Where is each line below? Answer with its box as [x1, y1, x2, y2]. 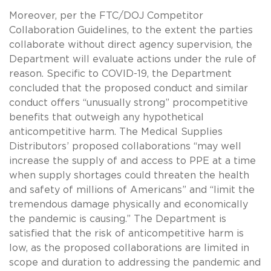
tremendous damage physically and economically [9, 199, 248, 209]
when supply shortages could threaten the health [9, 170, 249, 180]
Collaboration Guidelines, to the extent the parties [9, 25, 253, 35]
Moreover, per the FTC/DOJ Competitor [9, 10, 203, 21]
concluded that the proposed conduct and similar [9, 83, 248, 93]
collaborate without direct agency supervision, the [9, 39, 252, 50]
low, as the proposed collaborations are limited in [9, 243, 249, 253]
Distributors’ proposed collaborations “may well [9, 141, 241, 151]
